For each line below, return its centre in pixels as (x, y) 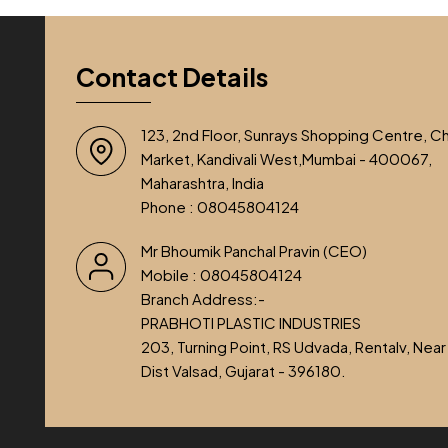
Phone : (169, 206)
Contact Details (172, 76)
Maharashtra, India (203, 182)
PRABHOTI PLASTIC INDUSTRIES (251, 322)
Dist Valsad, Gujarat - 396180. (244, 370)
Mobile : (171, 274)
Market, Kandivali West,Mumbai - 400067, (287, 158)
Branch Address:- (203, 298)
